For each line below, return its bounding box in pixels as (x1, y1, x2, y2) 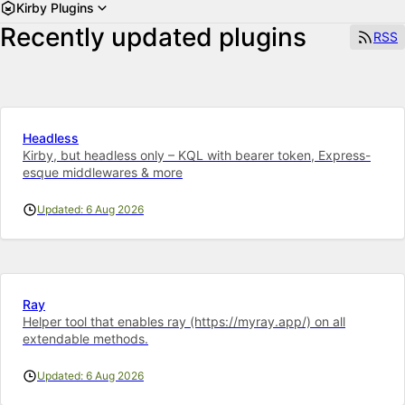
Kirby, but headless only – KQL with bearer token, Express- (23, 146, 371, 163)
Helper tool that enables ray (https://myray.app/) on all (23, 313, 345, 329)
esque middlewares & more (23, 164, 183, 180)
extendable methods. (23, 330, 148, 346)
